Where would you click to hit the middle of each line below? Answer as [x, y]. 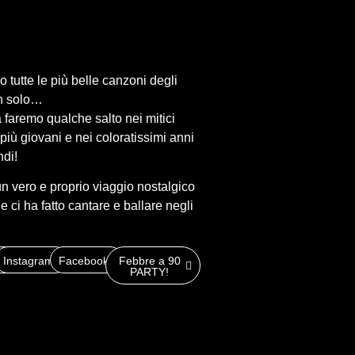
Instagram [28, 260]
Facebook [84, 260]
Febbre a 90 [149, 260]
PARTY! [150, 271]
